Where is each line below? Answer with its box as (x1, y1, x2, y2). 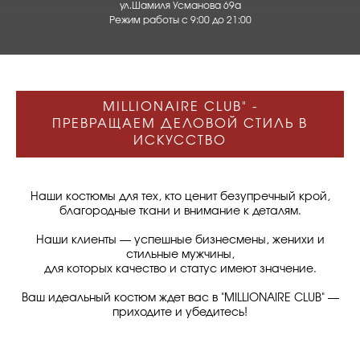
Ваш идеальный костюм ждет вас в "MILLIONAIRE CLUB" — (21, 292, 339, 305)
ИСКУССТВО (133, 134, 227, 148)
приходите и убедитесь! (112, 307, 247, 319)
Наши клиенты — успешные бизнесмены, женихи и (35, 235, 325, 247)
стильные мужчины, (125, 249, 235, 261)
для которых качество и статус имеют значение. (43, 264, 317, 276)
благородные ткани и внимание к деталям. (59, 206, 301, 218)
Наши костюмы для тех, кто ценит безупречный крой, (30, 191, 330, 203)
